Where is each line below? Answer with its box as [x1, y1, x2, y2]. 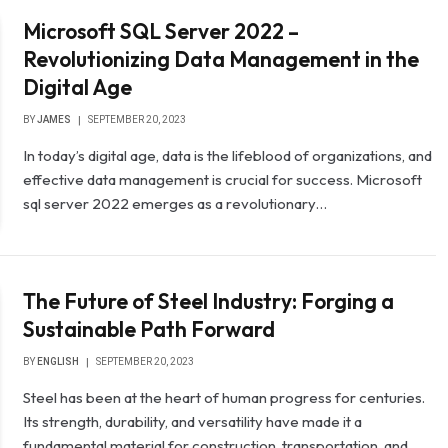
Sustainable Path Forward [23, 316, 276, 343]
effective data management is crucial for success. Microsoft [23, 169, 423, 189]
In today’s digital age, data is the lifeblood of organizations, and [23, 145, 433, 165]
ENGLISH [37, 356, 80, 368]
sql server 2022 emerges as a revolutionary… [23, 193, 328, 213]
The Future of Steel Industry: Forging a [23, 288, 395, 315]
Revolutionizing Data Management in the [23, 45, 420, 72]
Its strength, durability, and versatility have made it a [23, 412, 363, 432]
